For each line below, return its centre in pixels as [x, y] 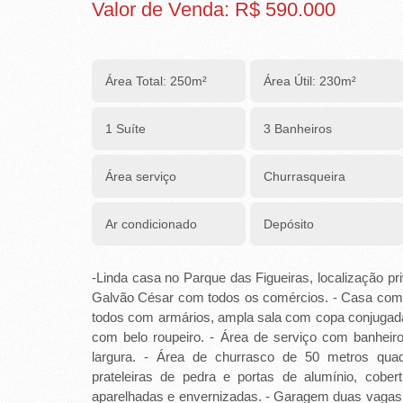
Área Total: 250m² [156, 81]
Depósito [289, 224]
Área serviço [141, 176]
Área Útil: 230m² [310, 81]
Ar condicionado [151, 224]
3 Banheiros [298, 129]
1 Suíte [125, 129]
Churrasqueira [304, 176]
